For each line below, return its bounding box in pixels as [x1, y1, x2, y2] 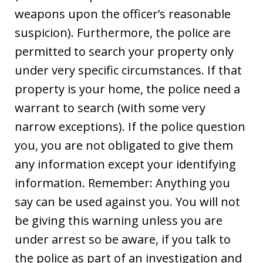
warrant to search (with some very [15, 99, 205, 116]
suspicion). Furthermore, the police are [15, 24, 231, 41]
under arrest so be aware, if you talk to [15, 231, 231, 247]
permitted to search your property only [15, 43, 234, 59]
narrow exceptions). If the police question [15, 118, 245, 134]
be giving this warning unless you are [15, 212, 222, 228]
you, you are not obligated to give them [15, 137, 233, 153]
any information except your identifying [15, 156, 236, 172]
